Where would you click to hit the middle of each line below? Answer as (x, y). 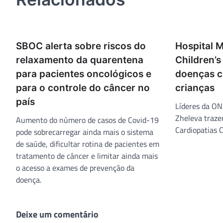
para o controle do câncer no (83, 88)
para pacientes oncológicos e (84, 74)
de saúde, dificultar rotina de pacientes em (88, 144)
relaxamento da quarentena (80, 60)
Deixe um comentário (57, 214)
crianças (195, 88)
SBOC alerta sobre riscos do (81, 46)
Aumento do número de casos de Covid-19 (87, 120)
